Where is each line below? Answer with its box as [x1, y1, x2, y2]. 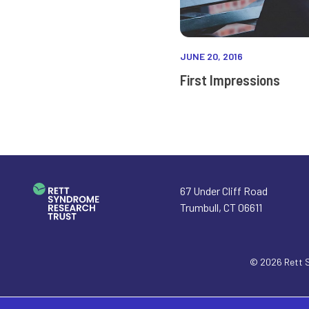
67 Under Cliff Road [180, 184, 268, 197]
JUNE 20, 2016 [180, 50, 243, 62]
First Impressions [180, 70, 281, 88]
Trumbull [180, 201, 219, 214]
